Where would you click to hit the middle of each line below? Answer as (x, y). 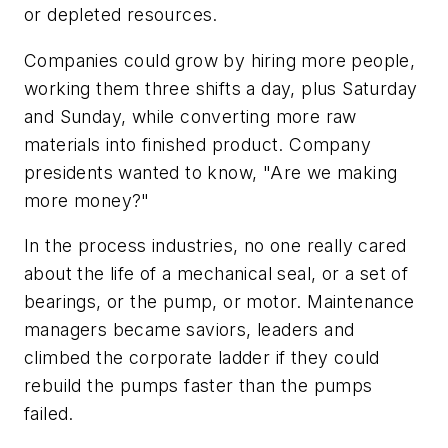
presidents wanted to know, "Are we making (211, 172)
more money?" (87, 200)
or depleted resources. (121, 15)
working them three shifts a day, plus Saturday (221, 88)
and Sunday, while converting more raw (190, 116)
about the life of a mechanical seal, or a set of (216, 274)
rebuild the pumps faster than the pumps (198, 386)
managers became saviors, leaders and (189, 330)
